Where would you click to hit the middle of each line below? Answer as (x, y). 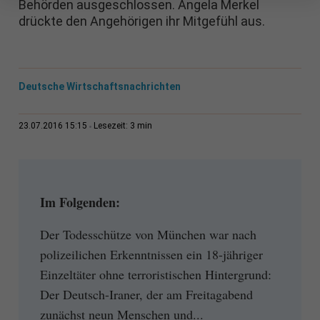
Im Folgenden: (80, 202)
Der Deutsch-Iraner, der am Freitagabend (146, 294)
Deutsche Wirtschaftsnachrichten (99, 87)
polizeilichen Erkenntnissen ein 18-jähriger (151, 254)
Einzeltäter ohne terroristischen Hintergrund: (155, 274)
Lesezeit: (111, 126)
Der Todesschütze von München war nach (148, 234)
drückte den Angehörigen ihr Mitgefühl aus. (141, 21)
